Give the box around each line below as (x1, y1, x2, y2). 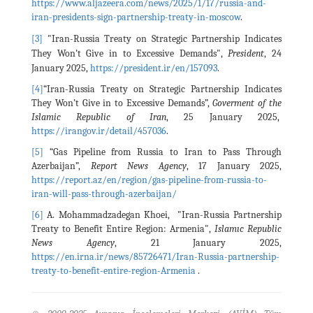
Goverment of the (212, 96, 282, 109)
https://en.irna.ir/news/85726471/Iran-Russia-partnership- (31, 250, 279, 263)
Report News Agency (90, 159, 187, 172)
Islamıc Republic (214, 222, 282, 235)
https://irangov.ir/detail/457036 (31, 124, 166, 137)
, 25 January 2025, (166, 110, 282, 123)
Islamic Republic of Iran (31, 110, 166, 123)
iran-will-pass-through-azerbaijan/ (31, 187, 177, 200)
